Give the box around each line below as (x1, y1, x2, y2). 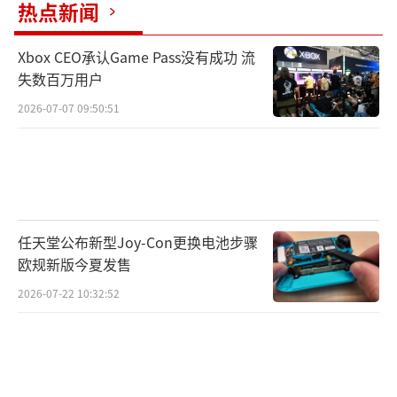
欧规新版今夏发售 (18, 253, 131, 275)
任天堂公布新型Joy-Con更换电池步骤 (18, 230, 258, 253)
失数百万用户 (18, 67, 103, 90)
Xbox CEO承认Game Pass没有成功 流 (18, 45, 255, 67)
